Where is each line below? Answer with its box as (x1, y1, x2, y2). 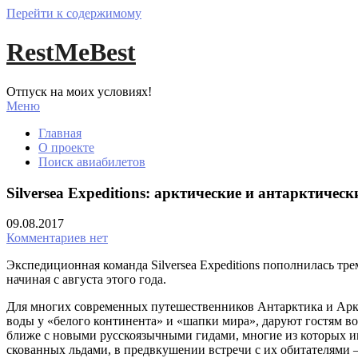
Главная (38, 125, 82, 140)
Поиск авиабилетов (38, 154, 145, 169)
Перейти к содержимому (6, 6, 141, 20)
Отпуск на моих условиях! (6, 84, 152, 98)
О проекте (38, 140, 94, 154)
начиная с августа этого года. (6, 272, 166, 287)
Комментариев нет (6, 231, 108, 245)
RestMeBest (6, 38, 136, 67)
